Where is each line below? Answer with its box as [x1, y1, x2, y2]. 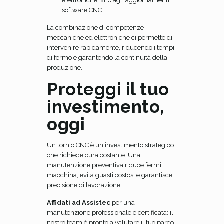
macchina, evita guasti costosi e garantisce [47, 171, 172, 179]
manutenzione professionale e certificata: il [47, 209, 173, 216]
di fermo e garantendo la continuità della [47, 54, 167, 61]
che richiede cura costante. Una [47, 151, 140, 159]
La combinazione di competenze [47, 24, 144, 31]
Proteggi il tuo [47, 79, 169, 99]
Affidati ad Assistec [47, 199, 112, 206]
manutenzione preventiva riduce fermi [47, 161, 161, 169]
